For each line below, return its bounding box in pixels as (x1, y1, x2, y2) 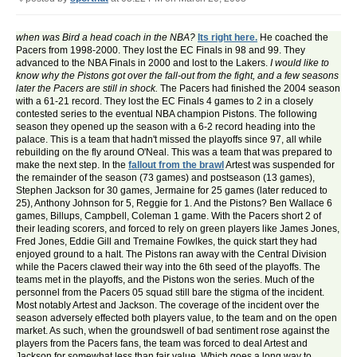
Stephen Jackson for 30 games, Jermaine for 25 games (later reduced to (16, 185, 328, 197)
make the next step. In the (16, 159, 128, 171)
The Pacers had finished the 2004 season (158, 83, 340, 95)
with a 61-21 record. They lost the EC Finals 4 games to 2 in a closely (16, 96, 313, 108)
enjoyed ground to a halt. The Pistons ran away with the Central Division (16, 249, 327, 261)
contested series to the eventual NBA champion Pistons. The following (16, 108, 317, 120)
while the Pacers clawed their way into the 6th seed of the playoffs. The (16, 261, 320, 273)
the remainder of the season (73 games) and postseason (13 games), (16, 172, 315, 184)
